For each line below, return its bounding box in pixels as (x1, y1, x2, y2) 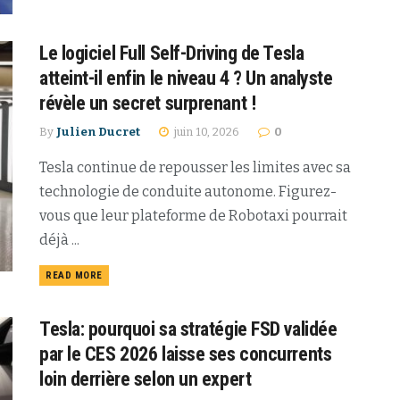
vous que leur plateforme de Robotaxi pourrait (39, 207, 347, 225)
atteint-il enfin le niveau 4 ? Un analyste (39, 67, 333, 90)
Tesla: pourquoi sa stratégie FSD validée (39, 318, 337, 341)
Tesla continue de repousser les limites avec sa (39, 159, 351, 177)
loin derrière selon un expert (39, 368, 252, 391)
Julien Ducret (56, 125, 140, 139)
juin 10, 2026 (171, 125, 239, 139)
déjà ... (39, 231, 79, 249)
